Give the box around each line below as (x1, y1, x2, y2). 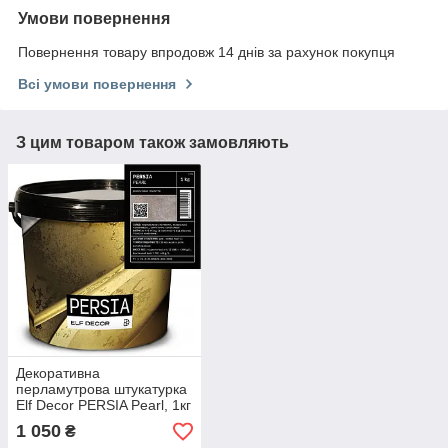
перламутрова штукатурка (16, 381, 187, 398)
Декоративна (16, 365, 100, 382)
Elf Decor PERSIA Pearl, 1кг (16, 397, 191, 414)
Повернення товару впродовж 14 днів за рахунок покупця (18, 43, 395, 60)
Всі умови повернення (18, 75, 176, 92)
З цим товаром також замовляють (16, 133, 289, 151)
